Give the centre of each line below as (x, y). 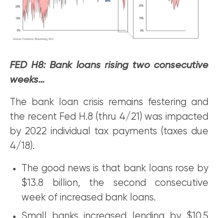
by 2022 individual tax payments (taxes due (109, 132)
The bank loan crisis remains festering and (109, 103)
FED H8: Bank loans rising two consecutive (109, 66)
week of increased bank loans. (89, 198)
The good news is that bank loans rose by (115, 169)
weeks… (27, 80)
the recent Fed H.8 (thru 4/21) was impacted (109, 117)
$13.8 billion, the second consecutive (115, 183)
